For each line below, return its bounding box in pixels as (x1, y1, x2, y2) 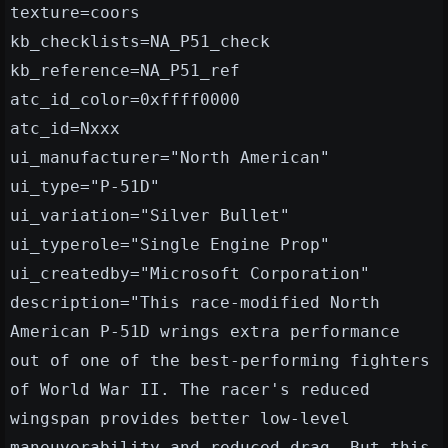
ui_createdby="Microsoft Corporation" (10, 264, 370, 284)
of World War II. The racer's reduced (10, 380, 370, 400)
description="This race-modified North (10, 293, 380, 313)
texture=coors (10, 3, 140, 23)
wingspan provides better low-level (10, 409, 350, 429)
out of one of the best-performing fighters (10, 351, 430, 371)
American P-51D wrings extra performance (10, 322, 400, 342)
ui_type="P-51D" (10, 177, 160, 197)
